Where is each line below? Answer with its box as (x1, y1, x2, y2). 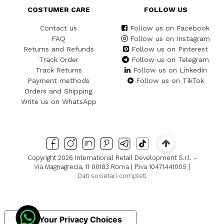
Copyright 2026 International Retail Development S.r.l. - (27, 153, 196, 161)
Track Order (38, 55, 78, 64)
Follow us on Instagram (129, 34, 210, 43)
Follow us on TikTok (135, 76, 204, 85)
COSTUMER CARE (27, 5, 90, 14)
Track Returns (35, 66, 82, 74)
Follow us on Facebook (130, 24, 209, 32)
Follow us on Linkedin (132, 66, 207, 74)
